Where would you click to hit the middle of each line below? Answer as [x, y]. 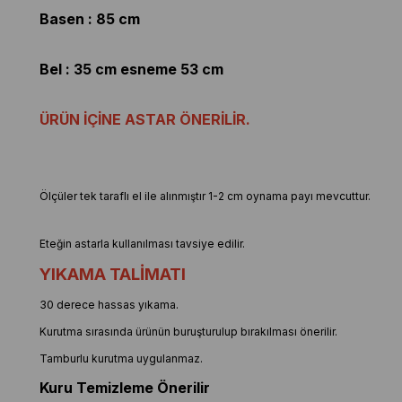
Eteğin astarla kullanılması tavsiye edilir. [142, 244]
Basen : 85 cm [89, 19]
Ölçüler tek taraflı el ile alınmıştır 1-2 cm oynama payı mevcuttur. [205, 197]
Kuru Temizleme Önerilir [124, 388]
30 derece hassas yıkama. [109, 305]
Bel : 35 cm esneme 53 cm [131, 70]
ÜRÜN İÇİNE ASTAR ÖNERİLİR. [144, 120]
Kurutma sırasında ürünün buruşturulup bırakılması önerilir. [188, 332]
